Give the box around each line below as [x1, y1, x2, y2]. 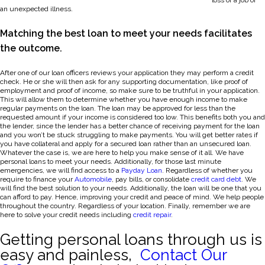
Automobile [75, 174, 112, 183]
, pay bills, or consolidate [112, 174, 191, 183]
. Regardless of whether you [162, 166, 253, 174]
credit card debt [191, 174, 241, 183]
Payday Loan [121, 166, 162, 174]
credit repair [133, 210, 171, 219]
